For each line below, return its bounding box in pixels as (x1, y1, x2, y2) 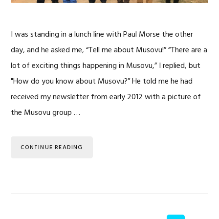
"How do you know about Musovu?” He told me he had (11, 75, 193, 88)
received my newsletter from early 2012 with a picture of (11, 91, 201, 104)
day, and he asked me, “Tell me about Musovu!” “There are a (11, 44, 208, 57)
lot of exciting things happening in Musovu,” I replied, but (11, 60, 201, 72)
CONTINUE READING (21, 143, 83, 153)
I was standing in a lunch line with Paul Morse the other (11, 28, 194, 41)
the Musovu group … (11, 107, 81, 119)
